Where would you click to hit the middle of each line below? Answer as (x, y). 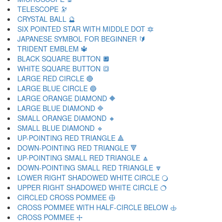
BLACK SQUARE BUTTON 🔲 (63, 58)
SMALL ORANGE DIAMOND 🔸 (66, 118)
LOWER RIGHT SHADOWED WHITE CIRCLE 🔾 (93, 177)
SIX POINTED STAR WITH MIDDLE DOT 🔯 (86, 29)
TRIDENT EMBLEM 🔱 (53, 49)
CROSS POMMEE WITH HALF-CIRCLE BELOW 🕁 (97, 207)
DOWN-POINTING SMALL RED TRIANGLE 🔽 (90, 167)
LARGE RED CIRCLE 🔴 (55, 78)
